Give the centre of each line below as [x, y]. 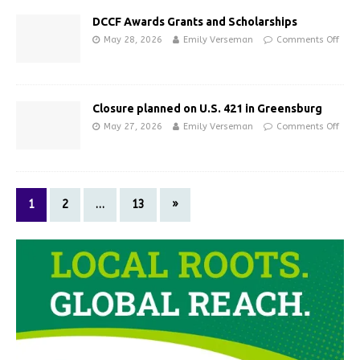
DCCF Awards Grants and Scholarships [195, 21]
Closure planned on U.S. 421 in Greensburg [207, 108]
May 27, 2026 [133, 126]
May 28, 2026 [133, 39]
